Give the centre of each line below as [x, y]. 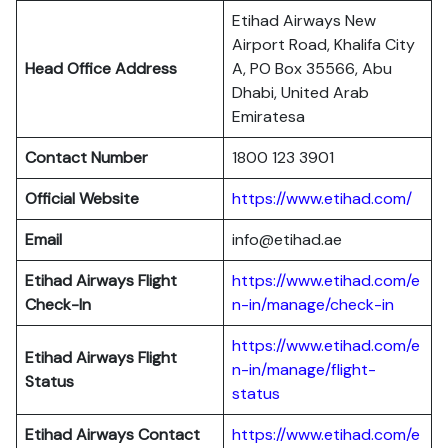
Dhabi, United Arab [300, 92]
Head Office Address [101, 68]
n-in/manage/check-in [313, 304]
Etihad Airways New [304, 20]
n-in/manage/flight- [304, 369]
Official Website [82, 198]
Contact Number [86, 157]
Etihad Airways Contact [112, 434]
